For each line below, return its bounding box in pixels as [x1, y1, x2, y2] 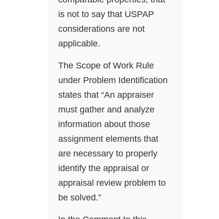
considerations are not [58, 24, 145, 34]
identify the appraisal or [58, 163, 149, 174]
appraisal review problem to [58, 178, 166, 188]
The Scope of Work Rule [58, 61, 154, 71]
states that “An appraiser [58, 90, 154, 100]
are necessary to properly [58, 149, 157, 159]
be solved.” [58, 193, 101, 203]
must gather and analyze [58, 105, 154, 115]
